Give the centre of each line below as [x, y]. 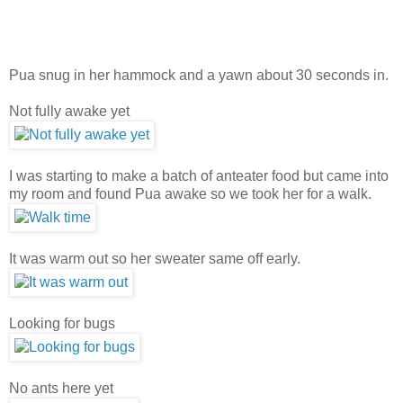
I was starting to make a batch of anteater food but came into [199, 175]
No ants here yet [61, 388]
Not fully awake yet [69, 111]
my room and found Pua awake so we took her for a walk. [190, 193]
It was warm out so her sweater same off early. [155, 258]
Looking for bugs [62, 323]
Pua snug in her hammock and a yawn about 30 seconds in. [199, 75]
